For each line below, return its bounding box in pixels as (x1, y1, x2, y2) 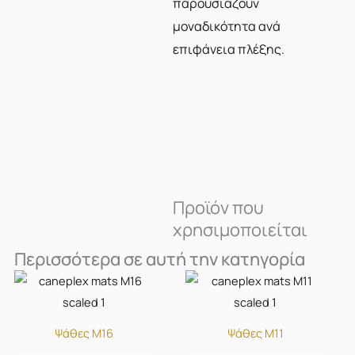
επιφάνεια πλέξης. (172, 40, 284, 58)
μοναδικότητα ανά (172, 17, 281, 35)
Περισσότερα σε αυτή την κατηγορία (13, 247, 305, 272)
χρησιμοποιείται (172, 218, 307, 242)
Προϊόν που (172, 196, 264, 220)
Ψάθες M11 (227, 324, 284, 341)
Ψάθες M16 (54, 324, 113, 341)
